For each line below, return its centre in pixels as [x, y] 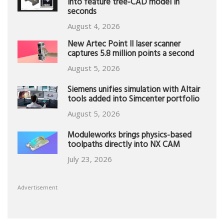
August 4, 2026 [94, 26]
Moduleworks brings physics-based [129, 136]
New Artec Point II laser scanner [124, 45]
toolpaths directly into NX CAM [124, 146]
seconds [82, 13]
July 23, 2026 [90, 159]
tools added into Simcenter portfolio [133, 100]
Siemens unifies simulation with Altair [134, 91]
